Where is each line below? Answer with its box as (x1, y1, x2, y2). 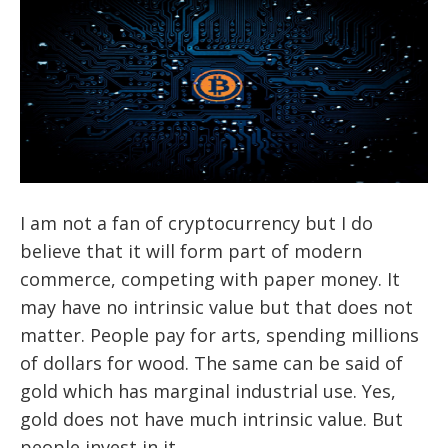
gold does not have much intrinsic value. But (20, 406, 403, 431)
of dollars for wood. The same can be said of (20, 350, 403, 375)
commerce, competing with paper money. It (20, 266, 400, 291)
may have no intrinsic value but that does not (20, 294, 413, 319)
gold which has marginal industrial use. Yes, (20, 378, 396, 403)
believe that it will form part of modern (20, 238, 362, 263)
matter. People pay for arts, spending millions (20, 322, 419, 347)
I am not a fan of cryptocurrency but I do (20, 210, 373, 235)
